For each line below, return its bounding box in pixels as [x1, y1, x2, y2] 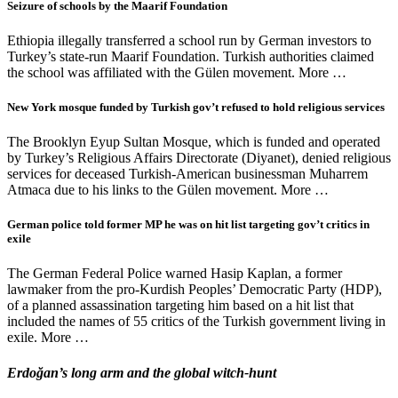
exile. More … [7, 330, 89, 346]
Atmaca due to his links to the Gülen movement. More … [7, 182, 329, 198]
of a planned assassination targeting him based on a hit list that [7, 298, 354, 314]
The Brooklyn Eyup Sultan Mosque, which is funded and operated [7, 134, 380, 150]
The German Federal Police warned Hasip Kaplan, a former [7, 266, 342, 282]
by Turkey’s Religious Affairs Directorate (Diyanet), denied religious [7, 150, 391, 166]
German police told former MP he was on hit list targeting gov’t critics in [7, 218, 370, 232]
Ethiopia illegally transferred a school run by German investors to [7, 32, 371, 48]
